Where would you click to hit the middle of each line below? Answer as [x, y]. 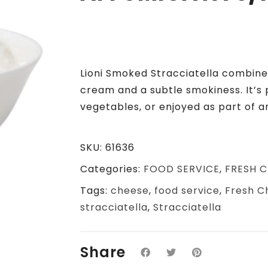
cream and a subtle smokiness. [163, 90]
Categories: [112, 169]
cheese [130, 191]
